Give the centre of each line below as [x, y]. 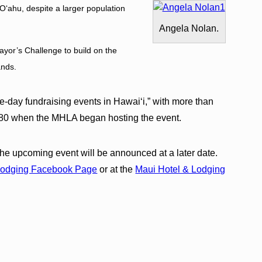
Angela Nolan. [189, 28]
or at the [116, 169]
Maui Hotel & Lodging [180, 169]
